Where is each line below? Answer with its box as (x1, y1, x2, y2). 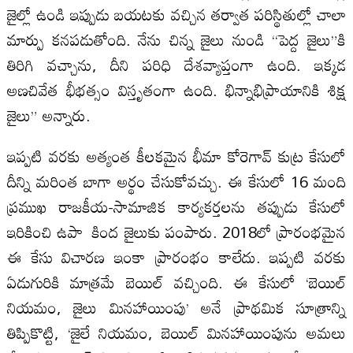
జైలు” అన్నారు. (6, 98, 91, 131)
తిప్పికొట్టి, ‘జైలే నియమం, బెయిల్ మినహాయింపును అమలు (6, 316, 347, 348)
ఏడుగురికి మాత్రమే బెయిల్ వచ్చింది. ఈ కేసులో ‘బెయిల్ (6, 266, 347, 298)
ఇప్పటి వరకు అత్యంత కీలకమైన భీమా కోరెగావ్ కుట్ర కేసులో (6, 139, 347, 172)
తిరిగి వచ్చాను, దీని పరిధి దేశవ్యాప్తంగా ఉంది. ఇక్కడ (6, 48, 347, 80)
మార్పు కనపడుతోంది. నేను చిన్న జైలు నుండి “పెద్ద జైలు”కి (6, 23, 347, 55)
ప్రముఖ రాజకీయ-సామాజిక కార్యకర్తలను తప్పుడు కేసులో (6, 190, 347, 222)
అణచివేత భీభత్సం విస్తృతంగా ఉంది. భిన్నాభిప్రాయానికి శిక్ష (6, 73, 347, 106)
